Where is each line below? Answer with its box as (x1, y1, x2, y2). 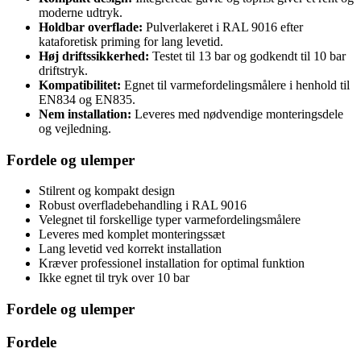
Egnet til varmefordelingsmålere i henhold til (121, 77, 350, 92)
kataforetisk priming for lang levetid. (39, 34, 223, 48)
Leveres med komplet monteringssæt (39, 227, 225, 242)
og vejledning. (39, 121, 111, 135)
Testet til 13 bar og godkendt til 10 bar (149, 48, 346, 63)
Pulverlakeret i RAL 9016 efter (143, 19, 303, 34)
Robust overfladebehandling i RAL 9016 (39, 198, 247, 213)
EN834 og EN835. (39, 92, 135, 106)
